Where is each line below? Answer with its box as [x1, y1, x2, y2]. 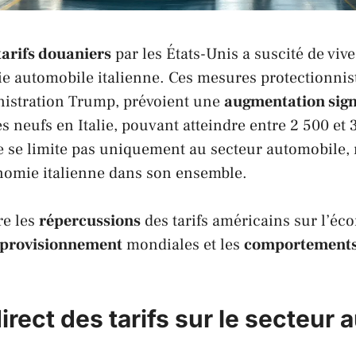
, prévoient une [115, 91, 224, 112]
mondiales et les [122, 234, 244, 255]
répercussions [39, 210, 141, 231]
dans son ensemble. [105, 162, 247, 184]
